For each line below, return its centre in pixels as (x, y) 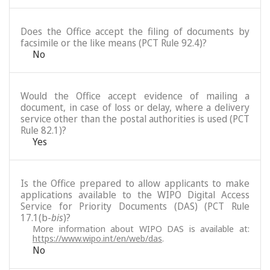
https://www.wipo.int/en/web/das (97, 238)
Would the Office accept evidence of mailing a (135, 96)
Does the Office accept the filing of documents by (135, 31)
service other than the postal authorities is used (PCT (135, 119)
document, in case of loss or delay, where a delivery (135, 107)
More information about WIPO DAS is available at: (141, 228)
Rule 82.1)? (43, 130)
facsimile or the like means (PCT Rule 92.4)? (114, 43)
